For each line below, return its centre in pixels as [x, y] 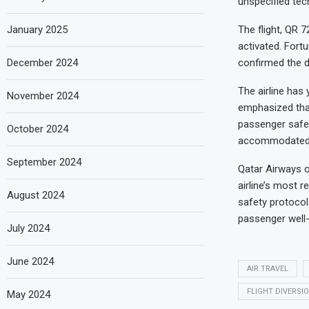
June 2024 [30, 261]
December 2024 [42, 63]
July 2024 [28, 228]
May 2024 [29, 295]
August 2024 [36, 195]
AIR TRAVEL [267, 268]
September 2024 [44, 162]
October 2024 [38, 129]
